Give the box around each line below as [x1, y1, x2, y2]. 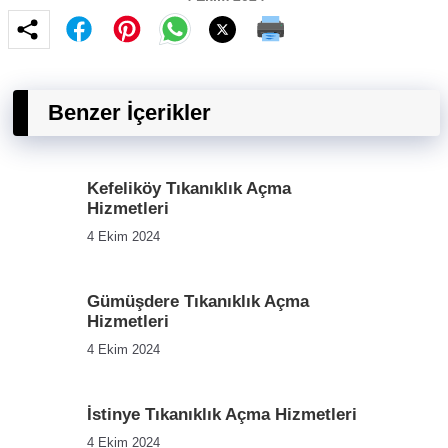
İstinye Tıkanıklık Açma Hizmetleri [87, 404, 357, 424]
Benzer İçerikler [48, 99, 211, 125]
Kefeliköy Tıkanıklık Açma [87, 178, 291, 198]
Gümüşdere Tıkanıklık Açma [87, 291, 309, 311]
